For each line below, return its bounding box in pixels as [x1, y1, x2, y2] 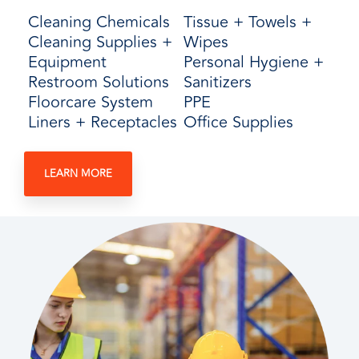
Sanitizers [183, 70, 252, 95]
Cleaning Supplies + [27, 30, 172, 54]
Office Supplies [183, 110, 293, 135]
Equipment [27, 50, 107, 75]
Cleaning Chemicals [27, 10, 170, 34]
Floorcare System [27, 90, 153, 115]
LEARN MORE [44, 166, 112, 182]
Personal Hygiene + [183, 50, 324, 75]
